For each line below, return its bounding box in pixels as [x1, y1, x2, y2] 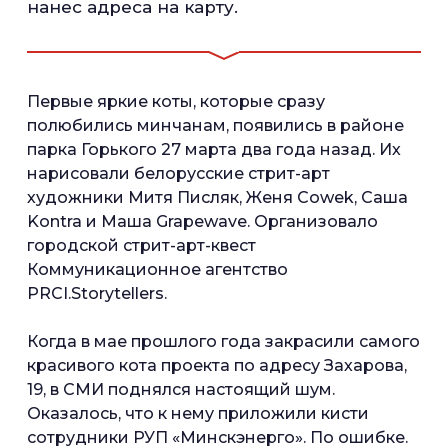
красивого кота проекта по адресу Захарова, [27, 355, 407, 375]
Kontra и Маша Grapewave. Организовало [27, 211, 378, 231]
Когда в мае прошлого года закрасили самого [27, 331, 420, 351]
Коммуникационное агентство [27, 259, 288, 279]
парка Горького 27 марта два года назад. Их [27, 139, 401, 159]
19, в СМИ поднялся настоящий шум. [27, 379, 335, 399]
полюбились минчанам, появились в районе [27, 115, 404, 135]
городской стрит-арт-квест [27, 235, 256, 255]
